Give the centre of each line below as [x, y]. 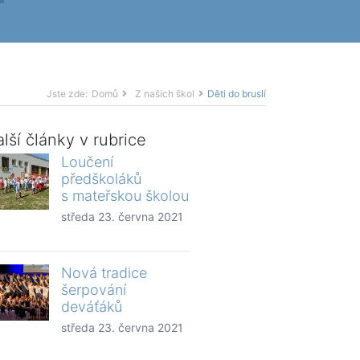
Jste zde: [67, 93]
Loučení [87, 162]
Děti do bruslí [237, 93]
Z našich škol [165, 93]
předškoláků [101, 178]
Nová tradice [104, 272]
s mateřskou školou [125, 195]
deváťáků [92, 306]
